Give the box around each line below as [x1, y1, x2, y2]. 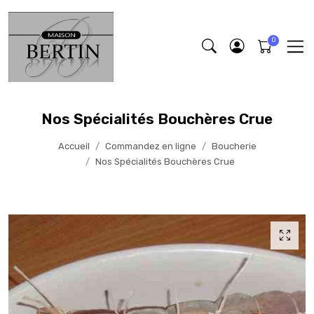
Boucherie [211, 141, 257, 152]
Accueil [57, 141, 90, 152]
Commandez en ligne [104, 141, 196, 152]
